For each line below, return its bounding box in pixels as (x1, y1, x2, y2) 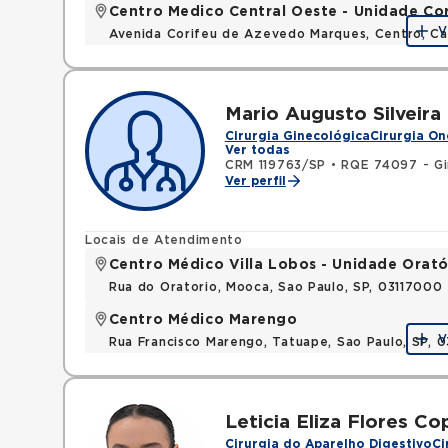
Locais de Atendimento (84, 234, 243, 246)
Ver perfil (224, 175, 286, 187)
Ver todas (224, 144, 290, 156)
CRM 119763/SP (224, 159, 327, 171)
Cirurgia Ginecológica (224, 130, 370, 142)
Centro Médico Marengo (108, 313, 298, 327)
